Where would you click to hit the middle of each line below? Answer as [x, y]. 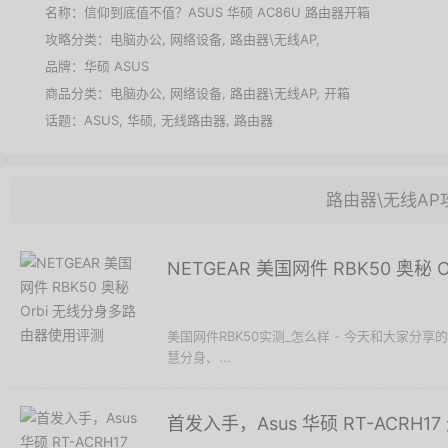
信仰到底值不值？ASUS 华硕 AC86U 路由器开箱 [227, 12]
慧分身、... [199, 357]
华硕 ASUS [116, 66]
